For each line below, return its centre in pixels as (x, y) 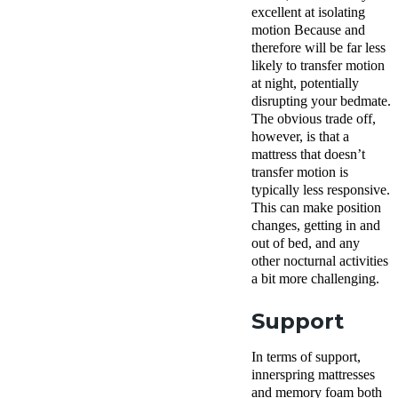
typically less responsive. (321, 189)
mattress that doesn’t (308, 154)
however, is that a (300, 136)
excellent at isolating (308, 12)
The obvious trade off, (314, 118)
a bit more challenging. (315, 278)
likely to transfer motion (318, 65)
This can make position (316, 207)
